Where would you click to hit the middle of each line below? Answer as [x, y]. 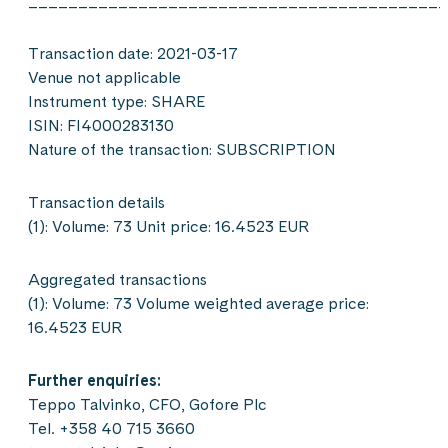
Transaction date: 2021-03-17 [133, 53]
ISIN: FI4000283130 [101, 125]
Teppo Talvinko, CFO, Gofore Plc [147, 404]
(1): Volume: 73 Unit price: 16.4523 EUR [168, 226]
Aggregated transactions [117, 279]
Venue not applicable [104, 77]
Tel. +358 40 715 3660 [111, 428]
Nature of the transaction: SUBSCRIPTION [182, 149]
